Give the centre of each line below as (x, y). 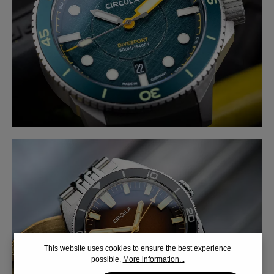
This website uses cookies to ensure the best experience (138, 248)
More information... (154, 259)
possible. (107, 259)
